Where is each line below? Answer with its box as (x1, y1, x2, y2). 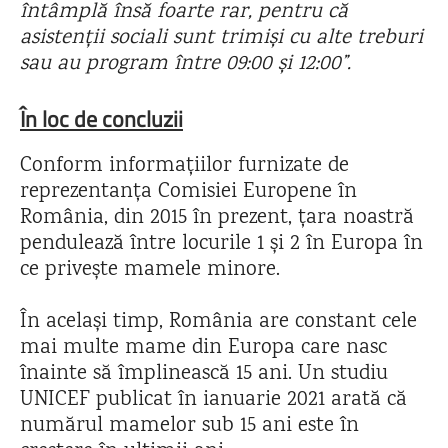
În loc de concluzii (20, 102, 183, 136)
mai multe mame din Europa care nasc (20, 333, 387, 364)
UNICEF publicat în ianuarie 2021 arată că (20, 385, 407, 416)
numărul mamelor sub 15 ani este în (20, 411, 359, 442)
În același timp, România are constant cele (20, 307, 417, 338)
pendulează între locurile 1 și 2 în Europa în (20, 229, 423, 260)
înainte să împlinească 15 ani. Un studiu (20, 359, 388, 390)
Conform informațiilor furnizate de (20, 151, 349, 182)
